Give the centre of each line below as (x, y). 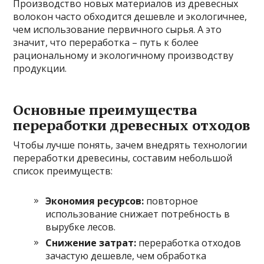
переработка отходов (189, 243)
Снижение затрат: (91, 243)
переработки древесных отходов (132, 125)
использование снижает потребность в (138, 214)
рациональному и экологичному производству (123, 56)
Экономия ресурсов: (95, 201)
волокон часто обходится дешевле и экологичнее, (130, 17)
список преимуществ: (63, 171)
